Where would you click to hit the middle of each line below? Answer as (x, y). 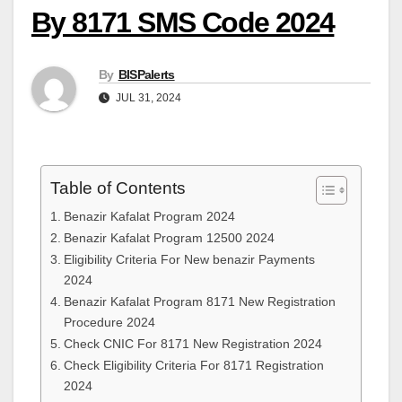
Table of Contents (118, 188)
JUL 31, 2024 (147, 97)
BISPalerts (146, 74)
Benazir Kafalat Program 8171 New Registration (199, 301)
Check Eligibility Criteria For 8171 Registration (193, 365)
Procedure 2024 (109, 322)
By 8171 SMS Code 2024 (183, 22)
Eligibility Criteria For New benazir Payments (189, 259)
